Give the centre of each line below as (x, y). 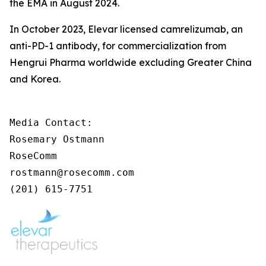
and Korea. (35, 79)
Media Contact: (51, 123)
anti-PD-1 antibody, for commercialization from (118, 46)
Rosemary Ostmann (57, 139)
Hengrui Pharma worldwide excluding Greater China (131, 62)
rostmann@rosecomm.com (72, 172)
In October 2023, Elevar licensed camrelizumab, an (126, 29)
